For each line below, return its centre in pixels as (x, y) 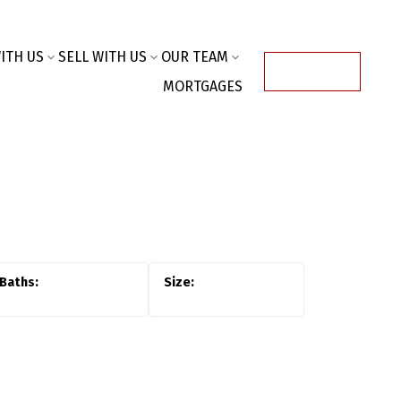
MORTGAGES (202, 86)
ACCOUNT (312, 71)
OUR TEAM (194, 57)
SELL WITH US (102, 57)
